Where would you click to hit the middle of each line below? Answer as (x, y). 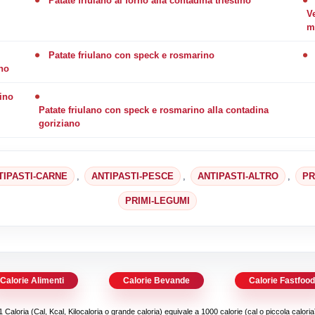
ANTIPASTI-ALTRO (238, 176)
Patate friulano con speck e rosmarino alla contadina (153, 110)
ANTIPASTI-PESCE (133, 176)
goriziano (59, 123)
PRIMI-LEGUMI (157, 200)
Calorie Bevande (156, 280)
